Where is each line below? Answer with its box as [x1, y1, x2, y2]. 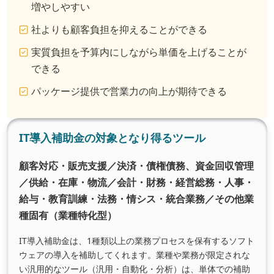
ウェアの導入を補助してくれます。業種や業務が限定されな [19, 249, 251, 261]
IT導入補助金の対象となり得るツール [19, 130, 206, 146]
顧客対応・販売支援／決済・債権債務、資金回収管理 [19, 159, 254, 173]
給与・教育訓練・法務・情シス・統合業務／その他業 [19, 192, 254, 206]
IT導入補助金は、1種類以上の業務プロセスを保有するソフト [19, 235, 255, 247]
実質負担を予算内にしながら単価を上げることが [31, 45, 247, 59]
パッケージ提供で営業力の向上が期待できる [31, 84, 228, 98]
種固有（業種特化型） [19, 209, 117, 223]
